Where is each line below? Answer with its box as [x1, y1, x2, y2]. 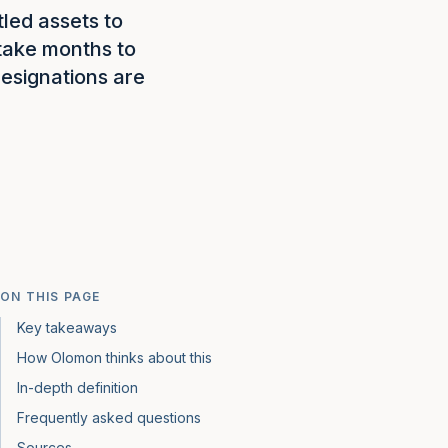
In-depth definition [17, 379, 138, 396]
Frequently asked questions [17, 409, 201, 426]
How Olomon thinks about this [17, 349, 212, 366]
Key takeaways [17, 319, 117, 336]
